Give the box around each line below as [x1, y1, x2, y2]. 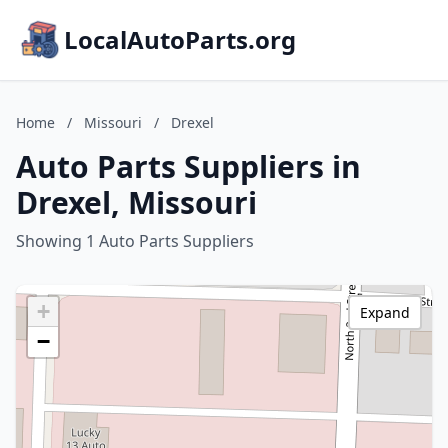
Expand [360, 303, 410, 322]
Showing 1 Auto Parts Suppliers [16, 230, 254, 252]
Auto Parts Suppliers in [16, 146, 361, 187]
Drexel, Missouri [16, 182, 257, 223]
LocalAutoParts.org [64, 23, 296, 56]
